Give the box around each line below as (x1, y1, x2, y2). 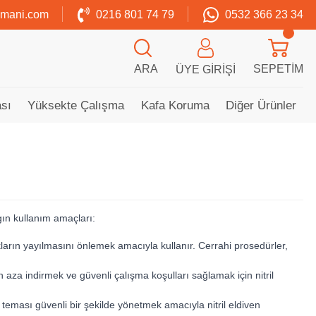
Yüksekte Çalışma (28, 98, 125, 112)
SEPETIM (253, 63, 303, 75)
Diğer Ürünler (225, 98, 296, 112)
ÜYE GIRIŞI (176, 63, 236, 75)
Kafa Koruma (140, 98, 209, 112)
